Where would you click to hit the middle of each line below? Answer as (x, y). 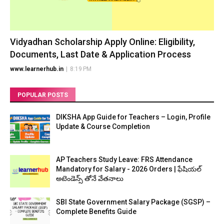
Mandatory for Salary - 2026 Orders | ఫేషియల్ (129, 169)
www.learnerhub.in (37, 69)
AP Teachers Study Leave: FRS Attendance (124, 159)
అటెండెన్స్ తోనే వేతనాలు (90, 178)
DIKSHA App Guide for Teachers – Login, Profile (133, 117)
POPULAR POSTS (43, 95)
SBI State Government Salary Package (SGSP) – (133, 202)
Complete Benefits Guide (96, 211)
